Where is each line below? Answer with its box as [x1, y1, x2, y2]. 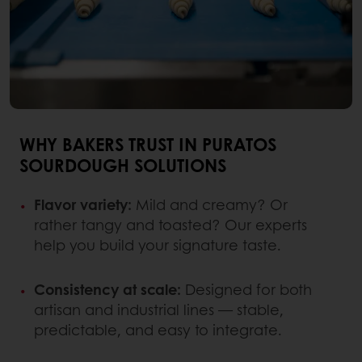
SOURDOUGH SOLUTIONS [19, 151, 226, 178]
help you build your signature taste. [34, 234, 281, 255]
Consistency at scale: [34, 278, 185, 300]
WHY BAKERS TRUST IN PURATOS [19, 130, 276, 157]
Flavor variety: [34, 193, 132, 215]
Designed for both [185, 278, 312, 300]
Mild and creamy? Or [132, 193, 288, 215]
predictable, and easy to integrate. [34, 318, 282, 340]
